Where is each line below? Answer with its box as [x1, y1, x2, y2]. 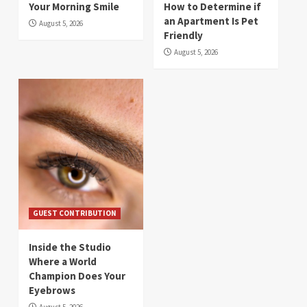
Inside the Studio [29, 241, 111, 254]
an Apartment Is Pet [164, 14, 258, 28]
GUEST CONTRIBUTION [33, 208, 116, 219]
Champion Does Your [29, 269, 125, 283]
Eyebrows [29, 284, 75, 297]
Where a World [29, 255, 97, 269]
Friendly [164, 29, 203, 42]
